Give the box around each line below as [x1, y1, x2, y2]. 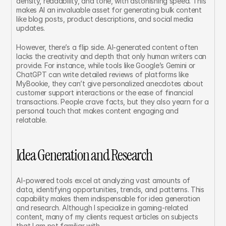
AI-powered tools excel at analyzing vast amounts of [16, 176, 191, 185]
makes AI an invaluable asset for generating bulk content [16, 6, 202, 14]
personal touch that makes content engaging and [16, 106, 179, 115]
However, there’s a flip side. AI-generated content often [16, 43, 198, 51]
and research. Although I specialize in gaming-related [16, 203, 188, 212]
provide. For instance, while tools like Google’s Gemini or [16, 61, 196, 70]
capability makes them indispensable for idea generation [16, 194, 201, 203]
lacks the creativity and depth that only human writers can [16, 52, 207, 61]
